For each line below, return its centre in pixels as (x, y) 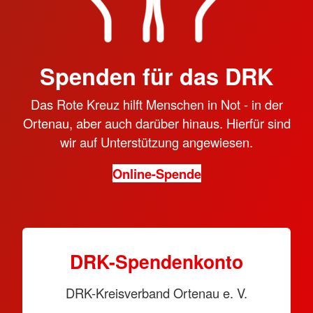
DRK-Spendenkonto (156, 262)
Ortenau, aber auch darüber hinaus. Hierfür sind (156, 123)
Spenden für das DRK (156, 75)
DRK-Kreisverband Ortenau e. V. (156, 293)
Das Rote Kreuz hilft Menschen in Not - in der (156, 104)
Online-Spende (156, 174)
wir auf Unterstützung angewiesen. (156, 141)
